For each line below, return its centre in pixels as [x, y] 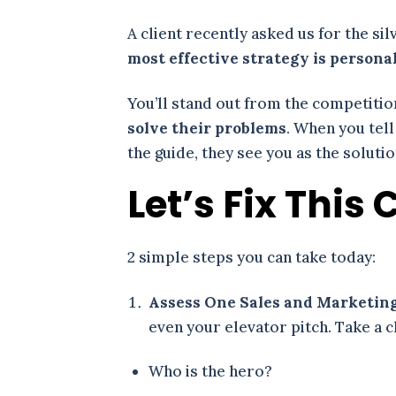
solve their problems [207, 128]
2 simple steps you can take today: [252, 258]
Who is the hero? [213, 372]
